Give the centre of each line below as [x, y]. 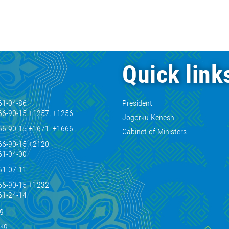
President [137, 103]
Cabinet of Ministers [154, 131]
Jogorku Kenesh [148, 117]
